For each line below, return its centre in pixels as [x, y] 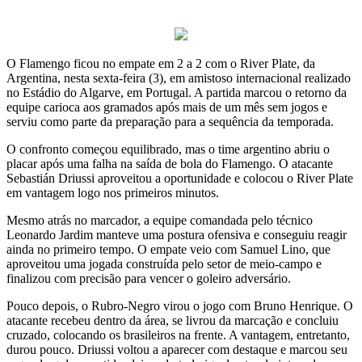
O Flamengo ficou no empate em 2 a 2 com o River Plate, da [161, 63]
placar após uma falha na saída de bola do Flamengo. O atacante [170, 163]
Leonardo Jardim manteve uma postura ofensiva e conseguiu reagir [177, 234]
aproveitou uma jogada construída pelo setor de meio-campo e [164, 263]
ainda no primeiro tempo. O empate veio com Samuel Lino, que [168, 249]
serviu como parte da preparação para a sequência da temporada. [170, 121]
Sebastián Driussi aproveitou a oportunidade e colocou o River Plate [180, 178]
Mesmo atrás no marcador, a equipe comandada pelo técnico [160, 220]
